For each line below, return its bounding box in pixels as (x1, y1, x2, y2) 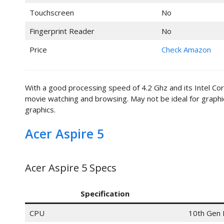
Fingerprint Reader (29, 25, 94, 36)
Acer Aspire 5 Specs (25, 161, 116, 175)
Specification (80, 188, 129, 199)
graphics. (25, 104, 55, 114)
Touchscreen (29, 7, 74, 17)
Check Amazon (161, 44, 211, 54)
